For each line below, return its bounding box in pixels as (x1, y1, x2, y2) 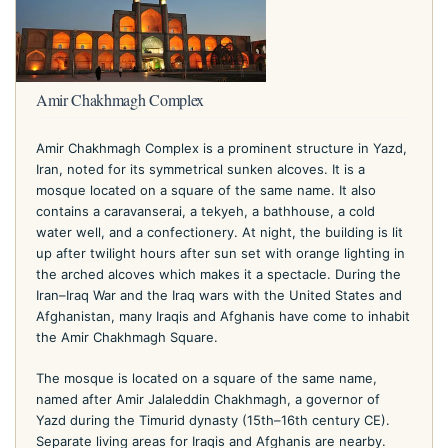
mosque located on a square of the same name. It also (36, 181, 376, 198)
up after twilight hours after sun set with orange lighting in (36, 244, 405, 261)
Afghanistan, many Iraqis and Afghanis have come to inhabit (36, 307, 410, 324)
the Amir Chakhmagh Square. (36, 328, 218, 345)
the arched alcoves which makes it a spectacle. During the (36, 265, 401, 282)
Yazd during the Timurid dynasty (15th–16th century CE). (36, 411, 390, 428)
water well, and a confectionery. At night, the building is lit (36, 223, 403, 240)
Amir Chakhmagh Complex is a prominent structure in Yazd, (36, 139, 407, 156)
